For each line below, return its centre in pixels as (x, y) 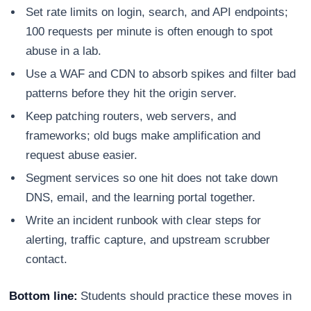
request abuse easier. (82, 155)
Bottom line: (43, 296)
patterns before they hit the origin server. (132, 94)
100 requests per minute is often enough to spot (150, 32)
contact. (47, 260)
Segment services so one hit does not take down (152, 178)
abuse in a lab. (64, 51)
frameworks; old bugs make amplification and (143, 136)
